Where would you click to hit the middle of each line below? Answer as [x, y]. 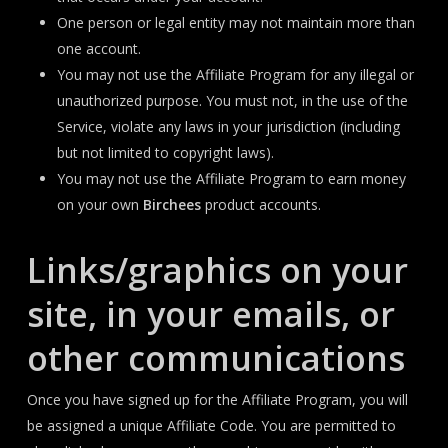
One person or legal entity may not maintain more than [235, 22]
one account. [98, 48]
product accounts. [260, 204]
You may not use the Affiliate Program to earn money [231, 178]
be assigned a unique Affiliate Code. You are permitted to [211, 425]
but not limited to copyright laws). [165, 152]
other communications [215, 358]
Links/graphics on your [217, 270]
